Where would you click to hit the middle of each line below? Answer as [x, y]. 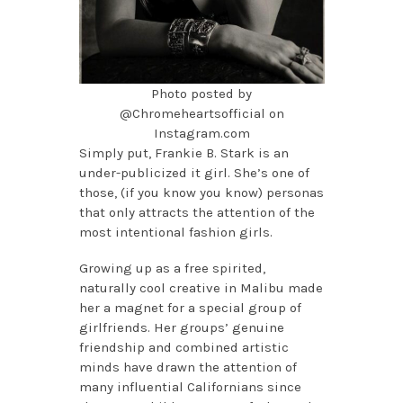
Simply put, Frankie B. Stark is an [184, 153]
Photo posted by [201, 94]
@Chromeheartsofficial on [201, 114]
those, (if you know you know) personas [201, 193]
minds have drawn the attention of [188, 367]
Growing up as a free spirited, [172, 269]
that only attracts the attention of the [197, 213]
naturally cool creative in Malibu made [201, 288]
